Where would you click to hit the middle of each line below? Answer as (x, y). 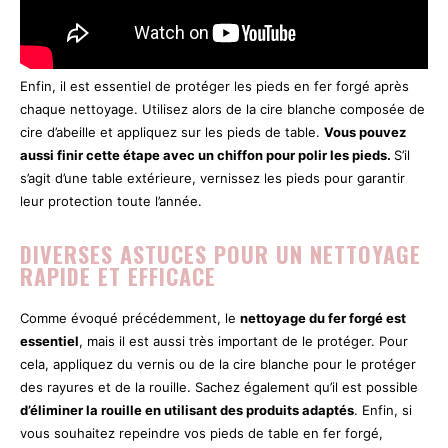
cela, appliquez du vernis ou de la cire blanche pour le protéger (218, 364)
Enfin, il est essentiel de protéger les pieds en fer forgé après (214, 86)
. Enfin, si (383, 410)
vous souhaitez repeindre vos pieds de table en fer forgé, (201, 433)
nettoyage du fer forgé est (323, 318)
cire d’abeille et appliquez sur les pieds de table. (172, 132)
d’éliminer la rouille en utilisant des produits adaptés (187, 410)
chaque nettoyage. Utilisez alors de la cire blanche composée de (222, 109)
